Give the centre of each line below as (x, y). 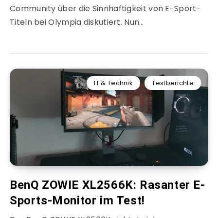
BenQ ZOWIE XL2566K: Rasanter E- (108, 185)
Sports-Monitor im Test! (77, 201)
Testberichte (173, 83)
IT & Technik (114, 83)
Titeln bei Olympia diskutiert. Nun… (77, 22)
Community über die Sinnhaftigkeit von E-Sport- (105, 9)
